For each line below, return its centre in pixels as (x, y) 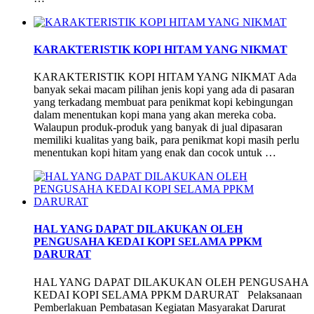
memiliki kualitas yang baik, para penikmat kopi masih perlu (166, 140)
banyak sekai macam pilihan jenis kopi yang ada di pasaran (164, 90)
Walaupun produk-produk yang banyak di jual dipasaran (158, 128)
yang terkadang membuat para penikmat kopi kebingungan (163, 102)
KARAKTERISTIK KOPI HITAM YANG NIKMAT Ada (165, 77)
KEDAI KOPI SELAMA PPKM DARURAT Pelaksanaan (168, 294)
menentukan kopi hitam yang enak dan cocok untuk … (155, 153)
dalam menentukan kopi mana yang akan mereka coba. (155, 115)
